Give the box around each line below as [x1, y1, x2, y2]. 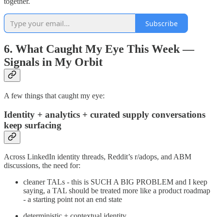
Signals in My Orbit [4, 55, 103, 68]
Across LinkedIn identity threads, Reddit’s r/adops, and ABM [4, 153, 191, 161]
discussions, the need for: [4, 161, 80, 170]
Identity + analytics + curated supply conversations [4, 109, 205, 120]
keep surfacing [4, 120, 62, 130]
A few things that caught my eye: [4, 91, 105, 100]
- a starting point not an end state [23, 195, 122, 204]
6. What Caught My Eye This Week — [4, 42, 194, 55]
